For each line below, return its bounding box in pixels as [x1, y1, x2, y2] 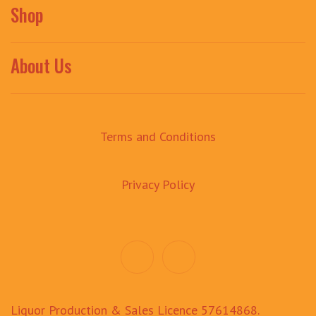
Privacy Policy [121, 176, 195, 193]
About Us [11, 51, 72, 78]
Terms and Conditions [100, 128, 216, 145]
